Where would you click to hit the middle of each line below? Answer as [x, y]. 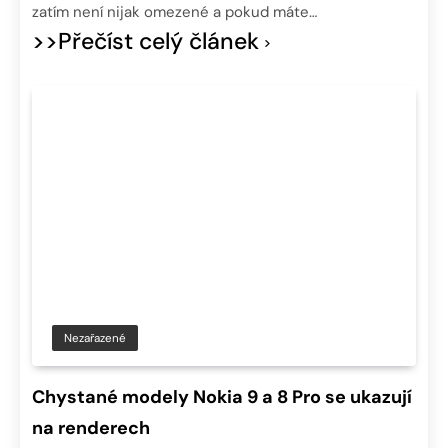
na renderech [91, 428]
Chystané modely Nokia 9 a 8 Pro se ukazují [222, 397]
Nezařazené [95, 338]
